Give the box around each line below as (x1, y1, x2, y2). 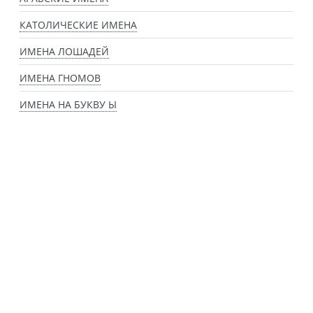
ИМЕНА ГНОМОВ (20, 71, 101, 85)
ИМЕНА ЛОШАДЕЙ (20, 45, 109, 59)
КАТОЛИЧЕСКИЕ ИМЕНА (20, 18, 137, 32)
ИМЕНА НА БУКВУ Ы (20, 98, 117, 112)
